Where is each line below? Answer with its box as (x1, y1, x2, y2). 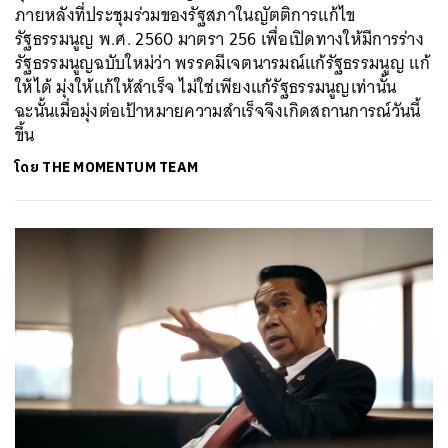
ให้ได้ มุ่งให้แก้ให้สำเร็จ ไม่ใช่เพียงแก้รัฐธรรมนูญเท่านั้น (15, 72, 397, 102)
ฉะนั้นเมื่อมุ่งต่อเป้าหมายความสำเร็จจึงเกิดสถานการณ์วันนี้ (15, 96, 421, 126)
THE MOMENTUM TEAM (42, 156, 199, 179)
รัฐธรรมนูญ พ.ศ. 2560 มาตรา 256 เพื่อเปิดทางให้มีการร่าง (15, 24, 425, 54)
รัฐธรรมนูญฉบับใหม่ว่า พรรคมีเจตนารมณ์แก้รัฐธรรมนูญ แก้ (15, 48, 430, 78)
